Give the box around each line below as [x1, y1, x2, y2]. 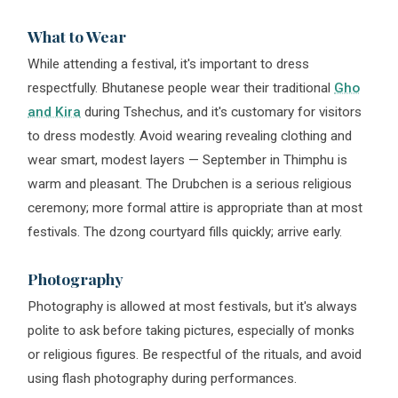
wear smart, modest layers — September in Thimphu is [28, 152, 348, 168]
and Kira [28, 104, 82, 120]
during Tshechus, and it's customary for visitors [81, 104, 362, 120]
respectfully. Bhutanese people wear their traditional [28, 80, 335, 96]
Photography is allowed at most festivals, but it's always [28, 298, 358, 314]
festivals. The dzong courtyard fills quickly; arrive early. [28, 224, 343, 240]
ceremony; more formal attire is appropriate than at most [28, 200, 363, 216]
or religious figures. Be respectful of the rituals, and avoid [28, 346, 362, 362]
